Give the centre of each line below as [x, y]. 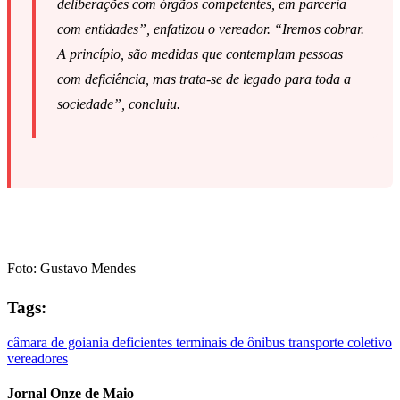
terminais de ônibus [232, 342]
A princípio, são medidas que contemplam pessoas [200, 54]
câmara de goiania [60, 342]
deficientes [144, 342]
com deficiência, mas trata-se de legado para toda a [204, 79]
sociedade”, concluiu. [119, 104]
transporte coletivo [340, 342]
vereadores [37, 358]
